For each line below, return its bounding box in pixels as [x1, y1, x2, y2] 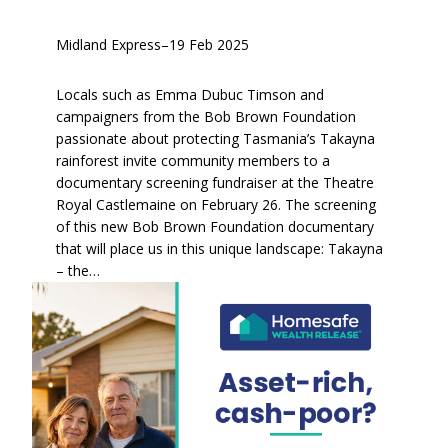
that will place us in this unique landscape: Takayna [56, 239, 383, 259]
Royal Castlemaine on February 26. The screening [56, 195, 376, 215]
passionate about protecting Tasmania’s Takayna [56, 129, 375, 149]
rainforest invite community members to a [56, 151, 330, 171]
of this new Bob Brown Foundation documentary [56, 217, 374, 237]
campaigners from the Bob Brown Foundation [56, 107, 356, 127]
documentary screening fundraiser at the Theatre [56, 173, 374, 193]
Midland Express [56, 35, 161, 55]
